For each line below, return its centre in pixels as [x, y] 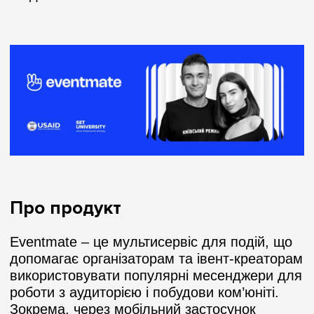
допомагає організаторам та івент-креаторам [156, 258]
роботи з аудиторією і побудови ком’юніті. [144, 292]
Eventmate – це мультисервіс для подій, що [151, 241]
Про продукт [66, 208]
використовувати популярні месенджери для [156, 275]
